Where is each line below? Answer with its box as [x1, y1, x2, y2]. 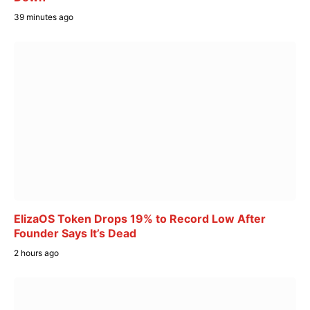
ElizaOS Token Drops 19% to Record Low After [14, 211, 266, 226]
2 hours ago [14, 247, 59, 258]
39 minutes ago [14, 12, 73, 23]
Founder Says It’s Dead [14, 226, 136, 240]
